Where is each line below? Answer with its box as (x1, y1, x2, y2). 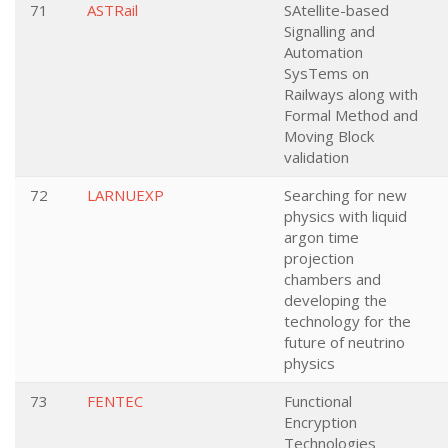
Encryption (284, 412, 357, 432)
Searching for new (284, 185, 407, 205)
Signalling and (284, 21, 375, 41)
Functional (284, 391, 352, 411)
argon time (284, 227, 359, 247)
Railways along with (284, 84, 418, 104)
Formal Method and (284, 105, 418, 125)
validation (284, 147, 349, 167)
